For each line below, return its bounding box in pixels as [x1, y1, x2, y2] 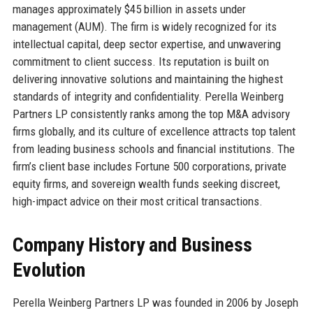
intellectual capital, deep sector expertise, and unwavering [12, 36, 281, 51]
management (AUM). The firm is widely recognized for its [12, 19, 277, 34]
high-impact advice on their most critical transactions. [12, 194, 263, 208]
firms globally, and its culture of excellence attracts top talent [12, 124, 296, 138]
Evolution [12, 258, 85, 282]
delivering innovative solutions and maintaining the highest [12, 71, 283, 86]
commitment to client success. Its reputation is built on [12, 54, 269, 68]
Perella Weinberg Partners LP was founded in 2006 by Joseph [12, 295, 298, 310]
